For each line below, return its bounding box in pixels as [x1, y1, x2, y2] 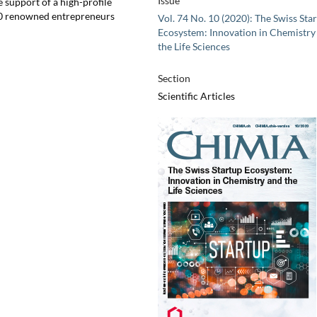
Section [157, 72, 190, 85]
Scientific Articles [157, 90, 235, 103]
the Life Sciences [157, 40, 230, 53]
